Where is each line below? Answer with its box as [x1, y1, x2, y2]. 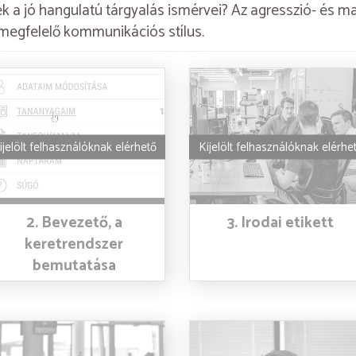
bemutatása [32, 253, 116, 278]
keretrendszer [25, 231, 124, 257]
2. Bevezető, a [25, 210, 122, 235]
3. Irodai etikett [227, 210, 335, 235]
